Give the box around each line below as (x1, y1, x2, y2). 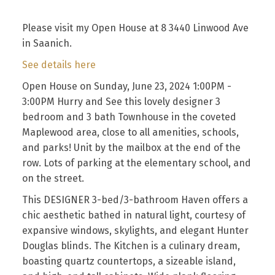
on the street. (21, 172, 84, 184)
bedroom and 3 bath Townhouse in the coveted (21, 110, 236, 123)
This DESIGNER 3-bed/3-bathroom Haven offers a (21, 193, 248, 206)
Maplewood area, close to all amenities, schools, (21, 126, 239, 138)
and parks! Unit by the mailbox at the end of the (21, 141, 241, 153)
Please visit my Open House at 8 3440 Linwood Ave (21, 21, 249, 34)
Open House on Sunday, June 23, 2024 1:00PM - (21, 80, 231, 92)
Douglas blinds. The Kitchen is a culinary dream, (21, 239, 240, 252)
